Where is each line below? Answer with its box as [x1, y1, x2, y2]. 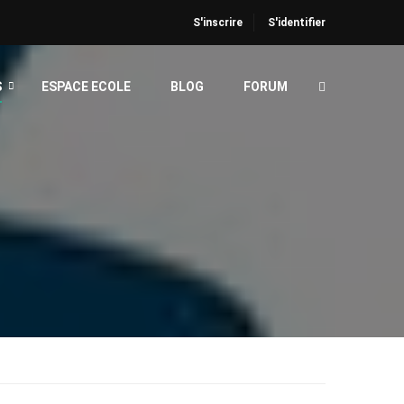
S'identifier [268, 16, 326, 29]
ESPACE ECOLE [41, 79, 131, 94]
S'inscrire [193, 16, 243, 29]
